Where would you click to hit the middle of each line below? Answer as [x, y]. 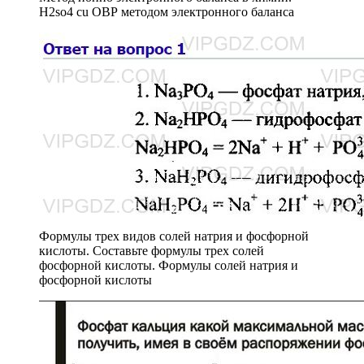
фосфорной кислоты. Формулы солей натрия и [169, 265]
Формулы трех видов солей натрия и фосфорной [174, 236]
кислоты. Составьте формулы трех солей [152, 250]
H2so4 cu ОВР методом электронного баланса [167, 11]
